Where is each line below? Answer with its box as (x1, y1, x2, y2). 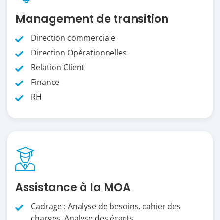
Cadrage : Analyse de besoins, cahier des (31, 200, 181, 212)
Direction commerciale (31, 32, 115, 43)
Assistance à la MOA (15, 179, 131, 195)
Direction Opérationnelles (31, 47, 127, 58)
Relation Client (31, 61, 84, 73)
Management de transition (15, 11, 168, 27)
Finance (31, 76, 59, 87)
